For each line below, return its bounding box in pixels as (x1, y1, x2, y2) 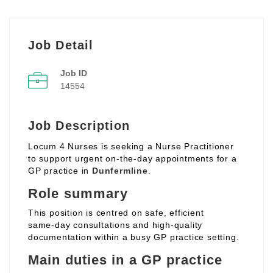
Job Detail (28, 38, 93, 52)
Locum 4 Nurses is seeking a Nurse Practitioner (28, 141, 234, 152)
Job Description (28, 119, 130, 133)
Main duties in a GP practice (28, 252, 222, 268)
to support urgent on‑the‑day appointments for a (28, 154, 237, 164)
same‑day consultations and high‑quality (28, 220, 203, 230)
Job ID (60, 68, 87, 79)
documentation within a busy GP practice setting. (28, 232, 239, 243)
